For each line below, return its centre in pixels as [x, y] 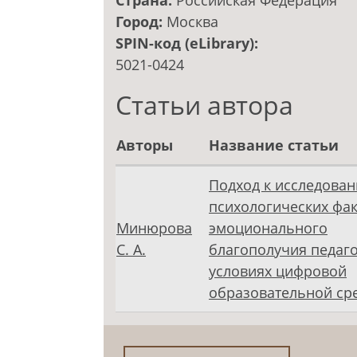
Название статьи [274, 145]
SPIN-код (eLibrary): [189, 43]
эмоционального [268, 228]
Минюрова [154, 228]
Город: [141, 22]
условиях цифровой [278, 271]
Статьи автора [204, 105]
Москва [192, 22]
